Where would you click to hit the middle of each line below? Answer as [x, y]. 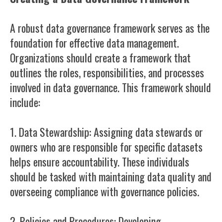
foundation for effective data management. [94, 43]
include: [25, 102]
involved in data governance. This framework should [111, 87]
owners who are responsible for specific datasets [106, 147]
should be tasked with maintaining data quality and [111, 176]
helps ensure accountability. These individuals [100, 162]
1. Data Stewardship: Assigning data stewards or [106, 132]
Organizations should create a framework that [100, 57]
